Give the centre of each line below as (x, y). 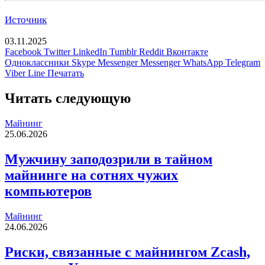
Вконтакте (187, 52)
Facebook (23, 52)
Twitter (57, 52)
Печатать (66, 73)
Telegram (243, 63)
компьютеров (48, 191)
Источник (26, 20)
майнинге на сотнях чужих (91, 175)
